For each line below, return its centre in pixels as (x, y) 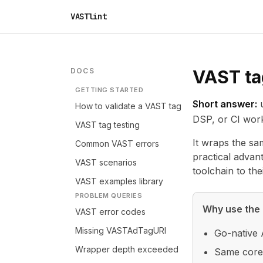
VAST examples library (119, 181)
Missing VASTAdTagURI (121, 230)
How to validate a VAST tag (128, 106)
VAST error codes (110, 212)
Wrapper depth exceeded (127, 249)
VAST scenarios (106, 162)
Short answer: (225, 104)
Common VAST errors (117, 144)
